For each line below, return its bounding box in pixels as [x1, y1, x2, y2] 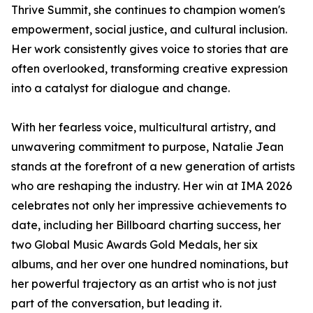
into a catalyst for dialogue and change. [11, 81, 230, 95]
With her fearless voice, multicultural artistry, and [11, 120, 276, 134]
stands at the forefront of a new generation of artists [11, 159, 295, 173]
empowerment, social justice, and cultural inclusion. [11, 22, 287, 36]
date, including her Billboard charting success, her [11, 218, 281, 232]
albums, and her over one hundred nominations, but [11, 257, 289, 271]
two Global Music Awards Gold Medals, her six [11, 238, 258, 252]
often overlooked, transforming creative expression [11, 61, 288, 75]
